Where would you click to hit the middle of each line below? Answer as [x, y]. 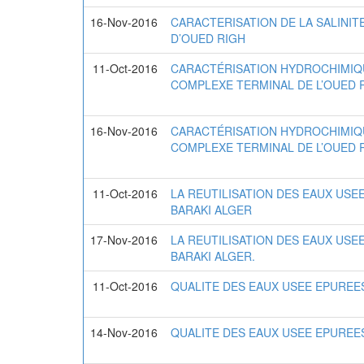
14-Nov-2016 [124, 332]
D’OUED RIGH [208, 38]
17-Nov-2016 [124, 240]
